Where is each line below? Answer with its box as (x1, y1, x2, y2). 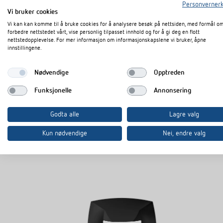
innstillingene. (7, 45, 42, 51)
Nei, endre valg (163, 130, 206, 137)
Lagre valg (169, 111, 199, 118)
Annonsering (153, 87, 192, 94)
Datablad (20, 13, 49, 21)
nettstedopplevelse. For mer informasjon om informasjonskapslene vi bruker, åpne (7, 37, 206, 43)
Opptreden (153, 69, 185, 76)
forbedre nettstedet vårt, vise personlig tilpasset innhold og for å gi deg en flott (7, 29, 200, 35)
